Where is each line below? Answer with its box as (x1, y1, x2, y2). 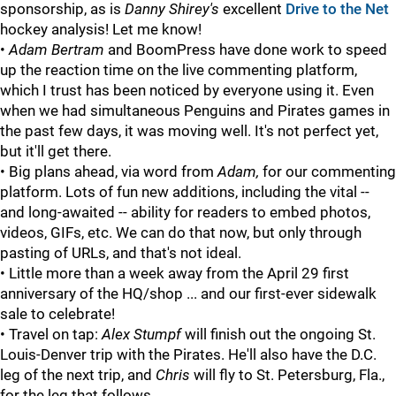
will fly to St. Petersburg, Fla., (190, 366, 385, 385)
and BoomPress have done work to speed (104, 41, 387, 59)
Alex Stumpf (102, 325, 181, 344)
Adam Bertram (9, 41, 104, 59)
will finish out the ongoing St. (181, 325, 376, 344)
